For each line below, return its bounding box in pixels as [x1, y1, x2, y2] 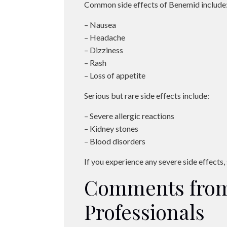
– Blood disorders [84, 136, 146, 146]
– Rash [84, 58, 107, 67]
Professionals [84, 198, 205, 225]
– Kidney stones [84, 124, 139, 133]
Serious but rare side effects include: [84, 91, 210, 100]
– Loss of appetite [84, 70, 146, 80]
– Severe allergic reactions [84, 111, 175, 121]
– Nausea [84, 20, 117, 29]
